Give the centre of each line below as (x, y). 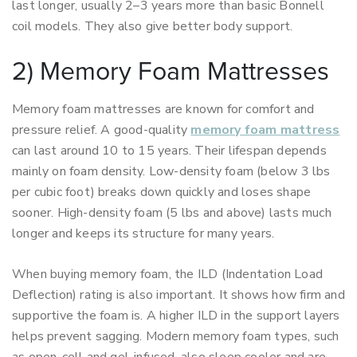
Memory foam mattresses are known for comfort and (163, 109)
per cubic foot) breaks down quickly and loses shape (162, 192)
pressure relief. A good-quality (102, 130)
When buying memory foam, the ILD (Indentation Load (168, 274)
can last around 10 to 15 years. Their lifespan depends (169, 151)
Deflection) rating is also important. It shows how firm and (178, 295)
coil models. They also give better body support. (153, 26)
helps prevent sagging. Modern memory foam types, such (176, 336)
